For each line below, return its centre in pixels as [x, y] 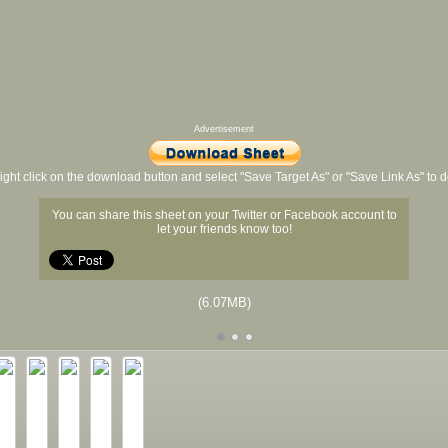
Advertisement [224, 129]
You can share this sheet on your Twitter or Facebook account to [224, 215]
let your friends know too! [224, 229]
